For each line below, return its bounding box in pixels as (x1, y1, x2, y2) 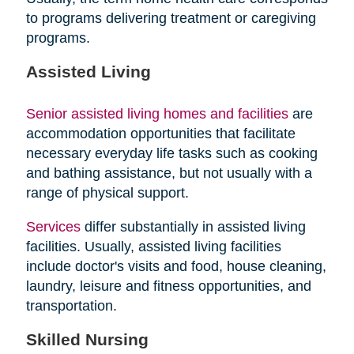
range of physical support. (25, 185, 189, 201)
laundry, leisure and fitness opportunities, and (25, 278, 311, 295)
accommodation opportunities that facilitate (25, 126, 296, 142)
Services (25, 219, 81, 235)
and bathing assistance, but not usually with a (25, 165, 312, 182)
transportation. (25, 298, 117, 314)
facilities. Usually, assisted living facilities (25, 239, 281, 255)
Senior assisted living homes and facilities (25, 106, 288, 122)
